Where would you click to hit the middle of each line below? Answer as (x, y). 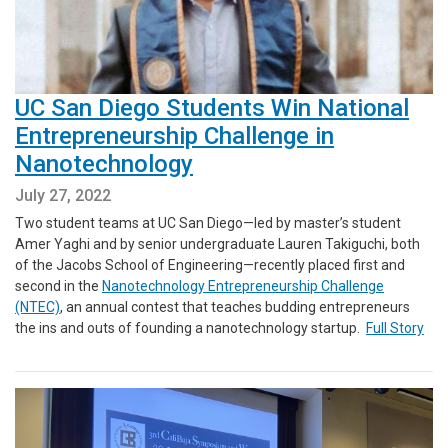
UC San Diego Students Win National (212, 108)
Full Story (395, 328)
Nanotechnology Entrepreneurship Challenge (243, 286)
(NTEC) (37, 307)
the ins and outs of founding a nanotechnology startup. (190, 328)
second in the (58, 286)
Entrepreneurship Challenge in (174, 136)
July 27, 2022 (63, 195)
